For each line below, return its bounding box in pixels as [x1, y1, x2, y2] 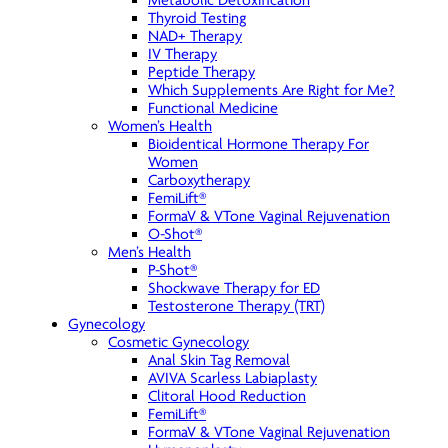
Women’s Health [108, 117, 212, 135]
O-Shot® [148, 225, 202, 243]
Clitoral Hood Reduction [148, 387, 306, 405]
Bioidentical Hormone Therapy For [148, 135, 369, 153]
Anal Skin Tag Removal [148, 351, 290, 369]
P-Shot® [148, 261, 197, 279]
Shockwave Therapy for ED [148, 279, 320, 297]
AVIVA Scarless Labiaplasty [148, 369, 317, 387]
